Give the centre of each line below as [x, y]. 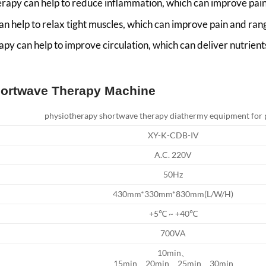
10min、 [173, 252]
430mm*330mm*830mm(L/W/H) [173, 194]
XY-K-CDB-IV [173, 135]
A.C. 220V [173, 154]
